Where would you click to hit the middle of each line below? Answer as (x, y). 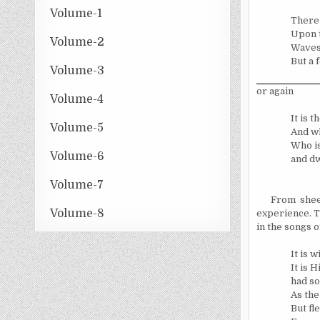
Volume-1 (76, 13)
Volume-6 (77, 156)
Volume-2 (77, 42)
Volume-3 (77, 70)
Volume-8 (77, 213)
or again (275, 91)
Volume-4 (77, 99)
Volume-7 (77, 185)
